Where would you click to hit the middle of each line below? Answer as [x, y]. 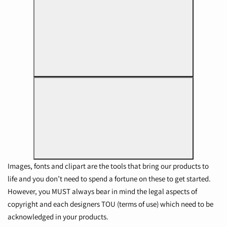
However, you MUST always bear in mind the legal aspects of [102, 192]
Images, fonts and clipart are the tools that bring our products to [108, 166]
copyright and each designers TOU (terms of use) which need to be [110, 204]
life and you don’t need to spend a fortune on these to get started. [109, 179]
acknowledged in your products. [58, 217]
